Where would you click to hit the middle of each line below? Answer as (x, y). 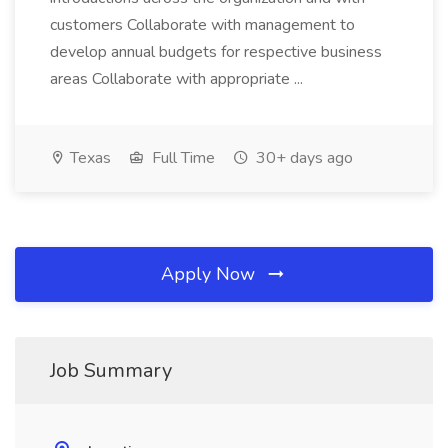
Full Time (181, 158)
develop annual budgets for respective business (216, 52)
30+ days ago (302, 158)
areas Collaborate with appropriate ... (176, 79)
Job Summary (111, 370)
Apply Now (210, 274)
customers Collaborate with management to (202, 25)
